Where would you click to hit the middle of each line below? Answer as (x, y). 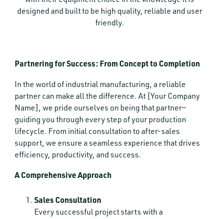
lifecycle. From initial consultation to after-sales (97, 131)
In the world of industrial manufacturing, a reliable (100, 84)
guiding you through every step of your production (100, 119)
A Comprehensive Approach (63, 175)
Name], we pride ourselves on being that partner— (100, 108)
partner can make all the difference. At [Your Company (107, 96)
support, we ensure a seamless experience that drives (107, 143)
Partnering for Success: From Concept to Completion (107, 63)
